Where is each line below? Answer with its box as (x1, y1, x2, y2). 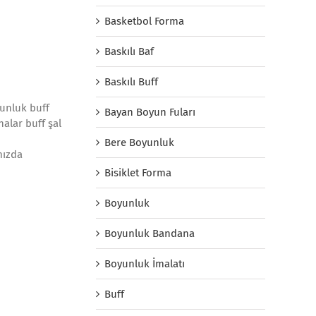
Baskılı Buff (104, 75, 158, 88)
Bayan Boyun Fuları (104, 105, 195, 119)
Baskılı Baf (104, 44, 154, 58)
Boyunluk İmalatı (104, 257, 185, 270)
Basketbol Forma (104, 14, 184, 28)
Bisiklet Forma (104, 166, 171, 179)
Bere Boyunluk (104, 135, 174, 149)
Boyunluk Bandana (104, 226, 195, 240)
